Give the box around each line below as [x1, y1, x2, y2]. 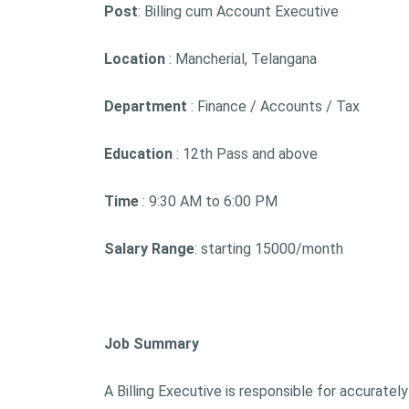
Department [104, 98, 187, 115]
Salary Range [104, 240, 194, 257]
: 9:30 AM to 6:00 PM [139, 193, 278, 210]
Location [104, 50, 165, 68]
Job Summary [104, 335, 203, 352]
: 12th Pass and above [173, 145, 318, 163]
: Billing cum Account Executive [138, 3, 339, 20]
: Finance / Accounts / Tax [187, 98, 360, 115]
